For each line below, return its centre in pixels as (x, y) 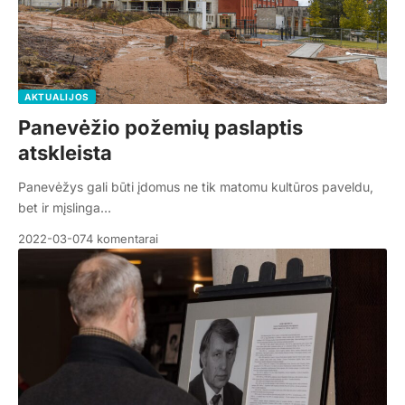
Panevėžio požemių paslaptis (160, 127)
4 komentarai (122, 238)
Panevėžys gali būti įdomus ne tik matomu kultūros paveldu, (196, 186)
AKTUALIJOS (57, 96)
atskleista (65, 152)
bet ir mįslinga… (65, 207)
